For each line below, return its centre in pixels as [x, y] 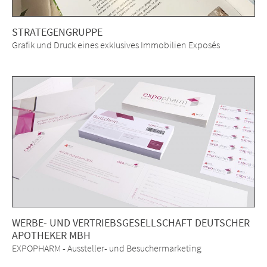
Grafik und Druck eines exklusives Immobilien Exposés [116, 45]
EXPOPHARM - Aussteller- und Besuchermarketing [107, 248]
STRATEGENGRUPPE [57, 32]
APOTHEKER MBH [51, 235]
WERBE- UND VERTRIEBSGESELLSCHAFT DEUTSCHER [131, 223]
